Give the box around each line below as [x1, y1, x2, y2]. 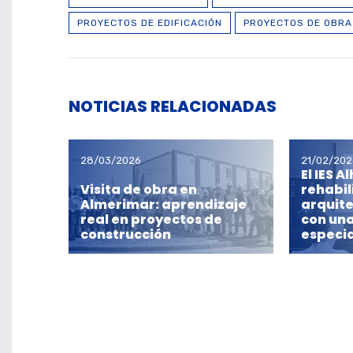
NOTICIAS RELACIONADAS [69, 95, 277, 118]
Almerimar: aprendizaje [80, 195, 247, 214]
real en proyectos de [80, 210, 222, 229]
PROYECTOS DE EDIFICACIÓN [77, 17, 222, 29]
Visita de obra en [80, 180, 197, 199]
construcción [80, 225, 171, 243]
